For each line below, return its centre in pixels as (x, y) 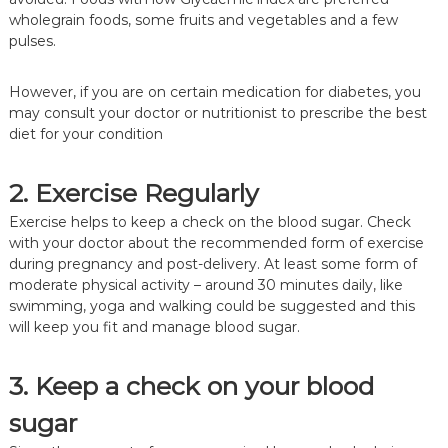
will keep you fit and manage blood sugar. (156, 326)
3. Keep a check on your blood (191, 385)
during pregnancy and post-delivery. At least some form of (212, 263)
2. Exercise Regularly (133, 192)
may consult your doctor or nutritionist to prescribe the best (217, 112)
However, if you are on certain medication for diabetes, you (214, 91)
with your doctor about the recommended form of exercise (216, 242)
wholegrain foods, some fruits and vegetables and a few (203, 19)
